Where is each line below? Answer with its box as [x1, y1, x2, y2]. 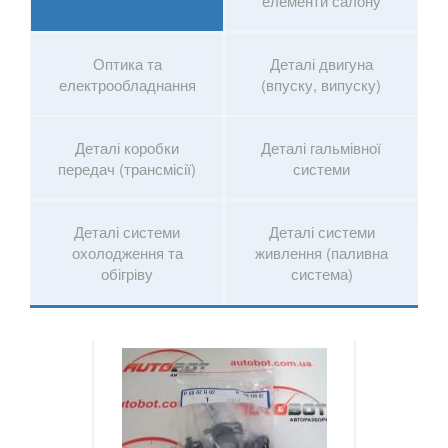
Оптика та [92, 52, 162, 74]
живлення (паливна [255, 241, 388, 263]
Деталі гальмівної [261, 136, 381, 158]
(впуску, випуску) [261, 73, 381, 95]
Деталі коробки [75, 136, 179, 158]
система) [290, 262, 353, 284]
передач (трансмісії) [58, 157, 196, 179]
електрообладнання [58, 73, 196, 95]
